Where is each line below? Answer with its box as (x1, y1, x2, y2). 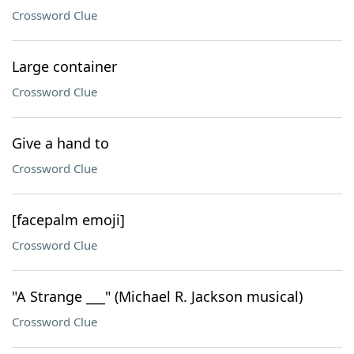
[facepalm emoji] (12, 210, 125, 229)
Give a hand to (12, 134, 109, 153)
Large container (12, 57, 117, 76)
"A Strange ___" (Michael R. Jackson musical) (12, 287, 303, 306)
